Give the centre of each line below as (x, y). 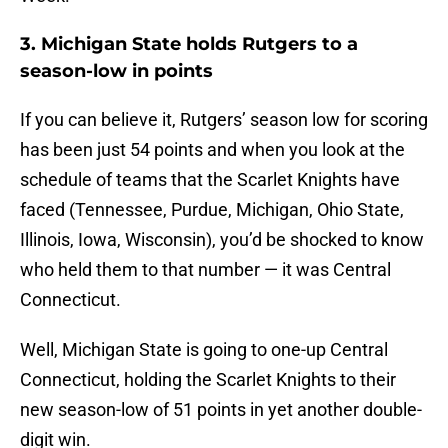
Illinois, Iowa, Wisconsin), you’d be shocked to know (222, 240)
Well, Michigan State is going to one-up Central (204, 350)
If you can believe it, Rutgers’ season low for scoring (224, 120)
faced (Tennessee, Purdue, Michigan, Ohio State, (212, 210)
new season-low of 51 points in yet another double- (221, 410)
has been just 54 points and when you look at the (212, 150)
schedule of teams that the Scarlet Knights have (210, 180)
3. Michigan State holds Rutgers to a (189, 44)
